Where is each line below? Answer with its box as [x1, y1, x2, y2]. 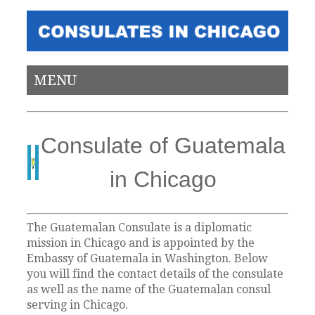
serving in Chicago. [27, 297, 129, 311]
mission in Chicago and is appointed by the [27, 236, 255, 250]
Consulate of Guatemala [40, 133, 285, 159]
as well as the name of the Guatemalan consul [27, 282, 271, 296]
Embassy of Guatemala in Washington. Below [27, 251, 269, 265]
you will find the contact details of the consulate [27, 266, 284, 281]
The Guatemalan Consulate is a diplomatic [27, 220, 252, 234]
